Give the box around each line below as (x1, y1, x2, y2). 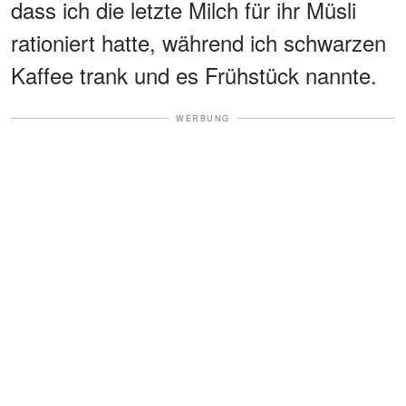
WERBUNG (176, 111, 230, 124)
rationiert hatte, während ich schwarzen (11, 25, 386, 58)
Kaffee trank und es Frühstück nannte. (11, 58, 377, 91)
